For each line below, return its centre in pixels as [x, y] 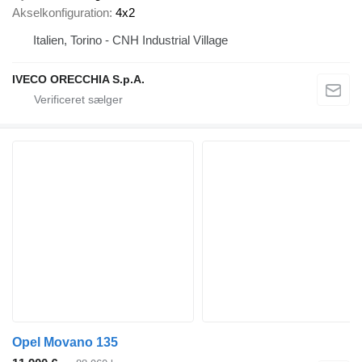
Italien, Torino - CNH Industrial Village [130, 40]
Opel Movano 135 [65, 342]
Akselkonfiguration [61, 12]
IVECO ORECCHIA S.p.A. [78, 79]
